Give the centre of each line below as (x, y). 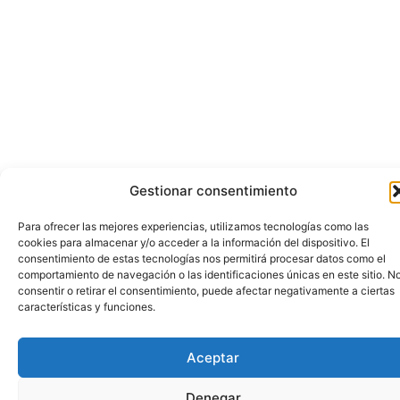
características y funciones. (87, 307)
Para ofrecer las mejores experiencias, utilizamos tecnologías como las (193, 226)
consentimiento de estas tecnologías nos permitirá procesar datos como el (202, 258)
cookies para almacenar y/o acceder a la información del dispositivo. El (194, 242)
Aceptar (213, 357)
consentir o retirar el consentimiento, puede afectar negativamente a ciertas (206, 291)
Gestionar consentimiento (213, 191)
